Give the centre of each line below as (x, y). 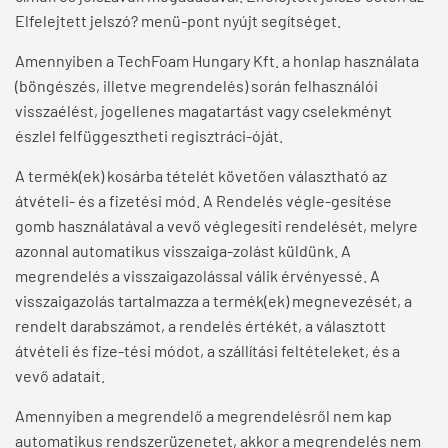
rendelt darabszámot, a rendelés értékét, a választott (200, 326)
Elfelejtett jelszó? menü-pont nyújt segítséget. (178, 21)
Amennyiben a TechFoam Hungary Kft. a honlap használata (217, 61)
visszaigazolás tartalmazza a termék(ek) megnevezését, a (213, 301)
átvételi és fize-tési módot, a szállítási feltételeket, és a (207, 351)
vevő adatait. (60, 376)
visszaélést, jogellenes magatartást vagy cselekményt (203, 111)
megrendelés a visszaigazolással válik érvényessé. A (197, 276)
